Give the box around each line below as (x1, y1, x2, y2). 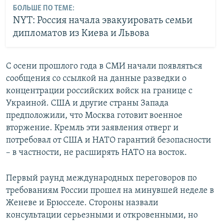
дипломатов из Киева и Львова (12, 29, 149, 39)
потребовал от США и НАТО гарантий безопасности (6, 135, 211, 145)
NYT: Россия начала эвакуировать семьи (12, 16, 192, 26)
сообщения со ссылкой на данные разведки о (6, 74, 186, 83)
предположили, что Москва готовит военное (6, 110, 183, 120)
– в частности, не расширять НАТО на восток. (6, 147, 187, 157)
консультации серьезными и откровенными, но (6, 210, 198, 220)
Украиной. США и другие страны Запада (6, 98, 169, 108)
